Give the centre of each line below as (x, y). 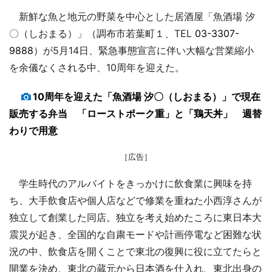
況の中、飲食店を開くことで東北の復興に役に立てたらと (135, 251)
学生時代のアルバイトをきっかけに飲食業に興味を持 (131, 183)
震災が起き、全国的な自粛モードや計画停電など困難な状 (135, 234)
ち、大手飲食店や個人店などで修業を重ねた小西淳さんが (135, 200)
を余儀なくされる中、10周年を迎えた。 (97, 67)
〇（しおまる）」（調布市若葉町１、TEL (102, 33)
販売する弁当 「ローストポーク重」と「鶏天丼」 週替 (135, 113)
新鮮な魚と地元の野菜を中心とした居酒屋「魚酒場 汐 (132, 16)
